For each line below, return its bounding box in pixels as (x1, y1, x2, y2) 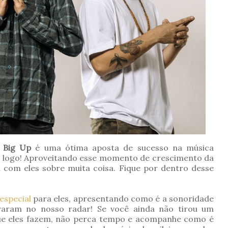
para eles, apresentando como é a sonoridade (31, 193, 214, 204)
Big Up (3, 142, 31, 153)
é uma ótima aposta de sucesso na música (31, 142, 214, 153)
